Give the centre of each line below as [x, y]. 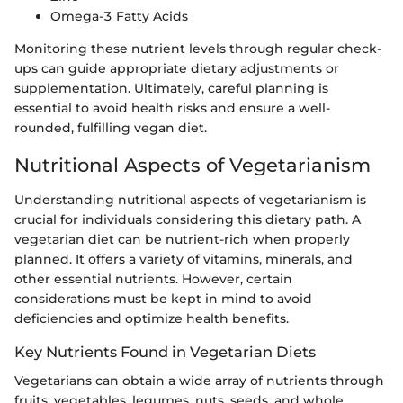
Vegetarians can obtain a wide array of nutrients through [199, 380]
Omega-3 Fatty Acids [119, 17]
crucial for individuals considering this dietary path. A [188, 219]
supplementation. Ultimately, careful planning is [171, 89]
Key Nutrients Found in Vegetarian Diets [165, 351]
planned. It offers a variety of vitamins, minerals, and [184, 259]
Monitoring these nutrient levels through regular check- [198, 49]
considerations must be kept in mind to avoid [163, 298]
